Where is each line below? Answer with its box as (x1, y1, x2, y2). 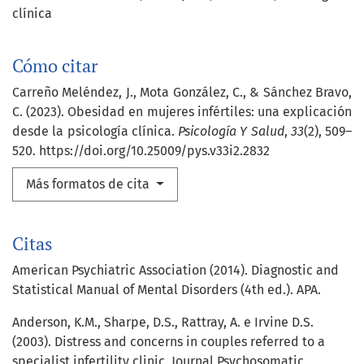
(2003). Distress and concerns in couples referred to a (12, 334, 325, 350)
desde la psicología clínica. (12, 123, 178, 140)
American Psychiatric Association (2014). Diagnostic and (12, 262, 339, 279)
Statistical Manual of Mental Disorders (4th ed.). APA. (12, 282, 321, 298)
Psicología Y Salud (178, 123, 284, 140)
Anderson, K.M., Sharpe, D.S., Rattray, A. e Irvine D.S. (12, 314, 314, 331)
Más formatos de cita (26, 176, 153, 193)
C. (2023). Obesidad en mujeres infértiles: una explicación (12, 104, 352, 120)
